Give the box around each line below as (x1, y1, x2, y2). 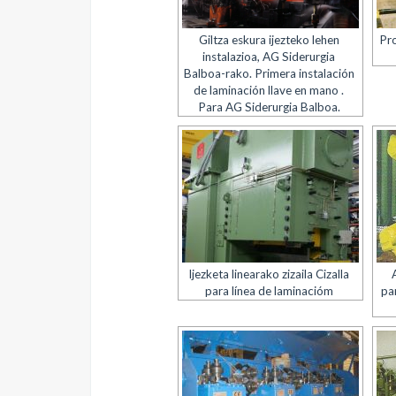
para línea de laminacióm (204, 284, 333, 298)
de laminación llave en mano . (194, 83, 345, 97)
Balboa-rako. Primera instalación (183, 66, 354, 80)
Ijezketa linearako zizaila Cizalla (188, 267, 350, 281)
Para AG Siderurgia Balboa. (197, 100, 340, 114)
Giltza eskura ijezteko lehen (198, 33, 339, 47)
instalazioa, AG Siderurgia (202, 49, 336, 64)
